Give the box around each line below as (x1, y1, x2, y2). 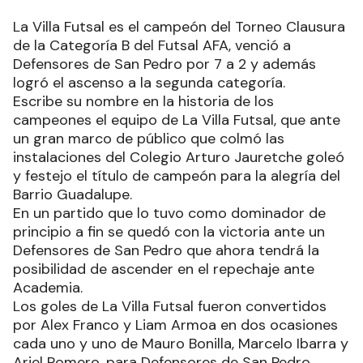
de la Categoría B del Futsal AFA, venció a (13, 35, 291, 55)
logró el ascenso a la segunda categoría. (13, 72, 285, 92)
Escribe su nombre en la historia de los (13, 91, 274, 111)
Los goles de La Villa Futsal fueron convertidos (13, 296, 327, 316)
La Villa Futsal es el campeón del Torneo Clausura (13, 16, 345, 36)
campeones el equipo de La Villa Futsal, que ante (13, 109, 340, 130)
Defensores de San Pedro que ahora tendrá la (13, 240, 319, 260)
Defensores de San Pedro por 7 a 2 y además (13, 53, 316, 74)
